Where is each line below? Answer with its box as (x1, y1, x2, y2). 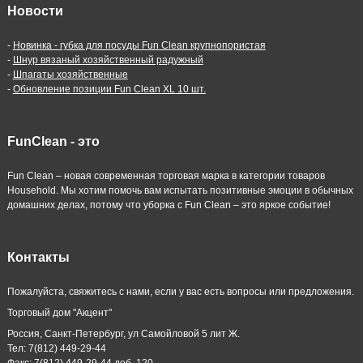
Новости (6, 4, 63, 18)
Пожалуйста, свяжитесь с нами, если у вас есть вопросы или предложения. (6, 286, 354, 297)
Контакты (6, 250, 70, 264)
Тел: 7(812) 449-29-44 (6, 343, 106, 354)
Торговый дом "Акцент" (6, 307, 112, 318)
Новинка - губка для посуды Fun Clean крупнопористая (12, 40, 266, 51)
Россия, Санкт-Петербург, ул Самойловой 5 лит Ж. (6, 328, 240, 340)
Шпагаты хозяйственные (12, 69, 128, 80)
